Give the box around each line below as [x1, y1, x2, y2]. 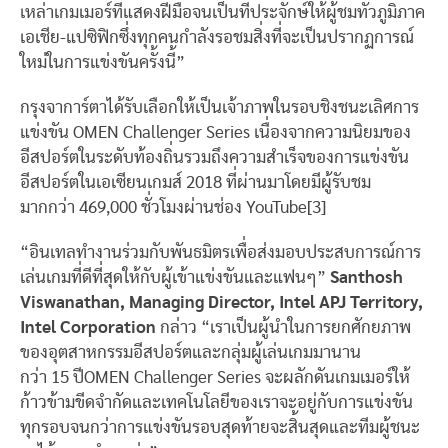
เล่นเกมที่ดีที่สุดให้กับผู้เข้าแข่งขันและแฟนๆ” [20, 268, 330, 286]
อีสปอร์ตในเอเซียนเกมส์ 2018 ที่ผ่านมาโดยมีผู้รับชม [20, 173, 371, 191]
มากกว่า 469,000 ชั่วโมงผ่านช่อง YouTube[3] [20, 198, 326, 216]
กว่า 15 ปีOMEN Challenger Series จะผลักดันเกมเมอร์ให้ [20, 368, 410, 386]
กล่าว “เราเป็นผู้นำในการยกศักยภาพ [160, 318, 411, 336]
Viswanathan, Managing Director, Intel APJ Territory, [20, 293, 423, 311]
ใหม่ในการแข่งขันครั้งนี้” [20, 53, 185, 71]
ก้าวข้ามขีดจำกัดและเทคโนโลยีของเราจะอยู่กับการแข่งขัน [20, 393, 413, 411]
